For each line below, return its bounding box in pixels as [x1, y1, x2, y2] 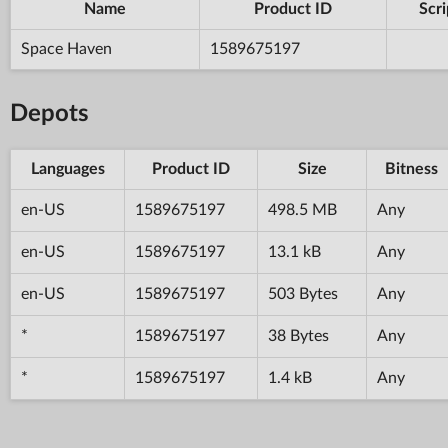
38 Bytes [268, 327, 329, 344]
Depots [10, 101, 89, 126]
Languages [30, 160, 105, 177]
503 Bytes [268, 285, 338, 302]
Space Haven [21, 40, 112, 57]
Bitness [384, 160, 438, 177]
